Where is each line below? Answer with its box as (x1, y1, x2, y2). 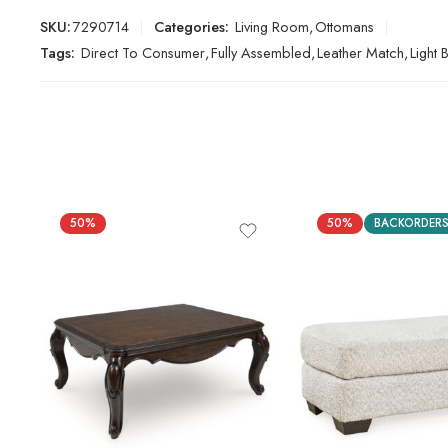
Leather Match (317, 42, 404, 64)
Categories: (154, 16, 229, 38)
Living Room (235, 16, 309, 38)
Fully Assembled (211, 42, 311, 64)
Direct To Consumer (81, 42, 205, 64)
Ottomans (315, 16, 374, 38)
